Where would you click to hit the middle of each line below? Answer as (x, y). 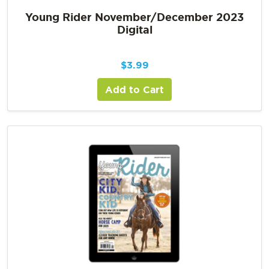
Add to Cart (134, 89)
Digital (134, 29)
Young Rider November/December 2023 (134, 17)
